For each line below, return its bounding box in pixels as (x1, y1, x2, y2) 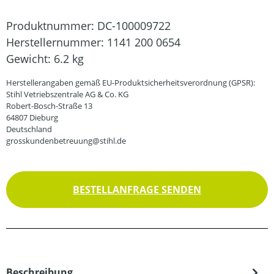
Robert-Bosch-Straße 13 (6, 100, 92, 111)
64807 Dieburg (6, 112, 58, 123)
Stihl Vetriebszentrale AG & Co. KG (6, 89, 128, 100)
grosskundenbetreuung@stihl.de (6, 135, 126, 146)
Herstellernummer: (6, 35, 107, 50)
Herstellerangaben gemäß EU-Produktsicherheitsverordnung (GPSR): (6, 77, 255, 88)
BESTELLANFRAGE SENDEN (73, 183, 201, 196)
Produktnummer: (6, 18, 97, 33)
